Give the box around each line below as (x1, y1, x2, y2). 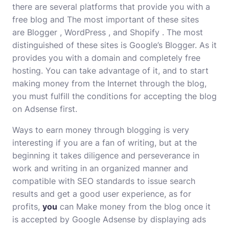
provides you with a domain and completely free (12, 53, 200, 63)
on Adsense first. (12, 104, 77, 114)
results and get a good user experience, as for (12, 189, 191, 199)
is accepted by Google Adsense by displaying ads (12, 214, 206, 224)
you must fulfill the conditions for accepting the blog (12, 91, 217, 101)
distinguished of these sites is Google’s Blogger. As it (12, 40, 217, 50)
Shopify (130, 27, 159, 37)
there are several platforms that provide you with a (12, 2, 210, 12)
